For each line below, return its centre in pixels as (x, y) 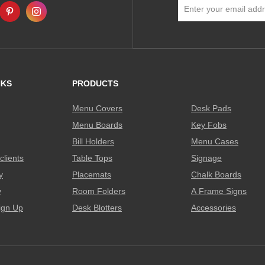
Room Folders (99, 191)
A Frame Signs (219, 191)
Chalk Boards (216, 174)
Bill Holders (93, 141)
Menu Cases (215, 141)
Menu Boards (97, 125)
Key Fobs (209, 125)
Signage (206, 158)
